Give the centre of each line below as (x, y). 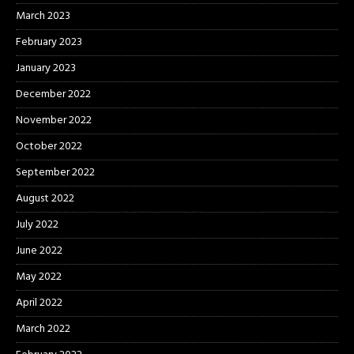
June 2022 (39, 251)
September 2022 (55, 173)
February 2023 (49, 43)
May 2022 (39, 277)
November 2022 (54, 121)
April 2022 (39, 303)
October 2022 (49, 147)
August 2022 (45, 199)
